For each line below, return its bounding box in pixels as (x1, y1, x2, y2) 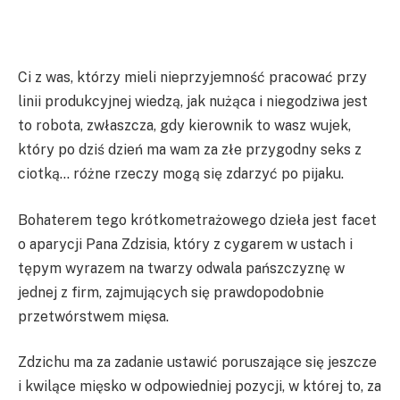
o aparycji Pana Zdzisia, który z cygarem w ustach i (18, 235, 353, 253)
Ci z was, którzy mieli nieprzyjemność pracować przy (18, 69, 367, 87)
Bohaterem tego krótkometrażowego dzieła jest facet (18, 211, 377, 229)
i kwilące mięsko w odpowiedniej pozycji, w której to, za (18, 378, 381, 396)
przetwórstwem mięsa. (18, 307, 169, 325)
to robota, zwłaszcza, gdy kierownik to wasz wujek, (18, 117, 351, 135)
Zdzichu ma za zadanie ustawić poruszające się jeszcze (18, 354, 377, 371)
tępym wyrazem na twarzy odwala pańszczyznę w (18, 259, 345, 277)
